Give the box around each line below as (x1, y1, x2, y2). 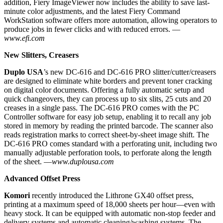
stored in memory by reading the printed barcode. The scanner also (4, 121, 213, 130)
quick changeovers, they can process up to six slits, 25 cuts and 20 (4, 95, 211, 104)
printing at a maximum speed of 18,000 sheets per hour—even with (4, 200, 215, 209)
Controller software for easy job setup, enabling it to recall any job (4, 112, 211, 121)
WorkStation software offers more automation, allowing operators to (4, 16, 217, 25)
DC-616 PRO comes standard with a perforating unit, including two (4, 139, 217, 148)
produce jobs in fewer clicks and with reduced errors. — (4, 25, 180, 34)
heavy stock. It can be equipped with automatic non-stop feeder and (4, 209, 216, 218)
